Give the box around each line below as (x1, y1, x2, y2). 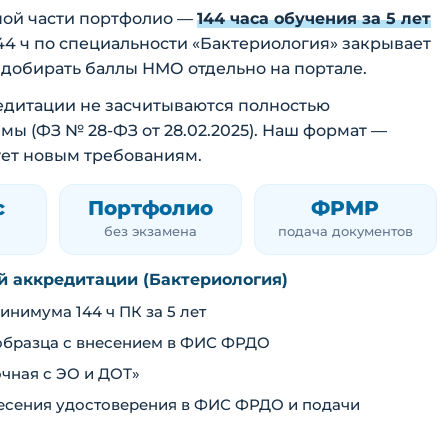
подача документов (277, 224, 413, 240)
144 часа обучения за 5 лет (197, 9, 431, 29)
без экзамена (103, 224, 197, 240)
